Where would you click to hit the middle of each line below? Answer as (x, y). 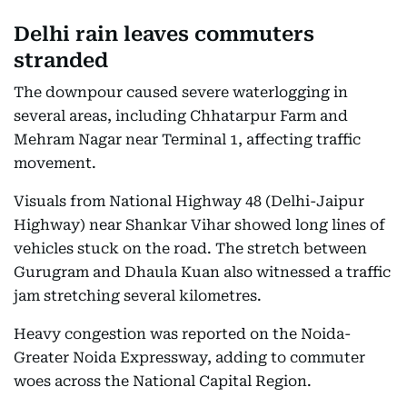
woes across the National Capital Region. (163, 381)
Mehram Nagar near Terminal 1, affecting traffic (187, 139)
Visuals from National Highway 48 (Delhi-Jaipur (189, 201)
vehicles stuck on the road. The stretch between (190, 248)
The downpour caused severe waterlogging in (181, 92)
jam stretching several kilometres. (138, 296)
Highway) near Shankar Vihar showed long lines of (199, 225)
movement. (55, 163)
